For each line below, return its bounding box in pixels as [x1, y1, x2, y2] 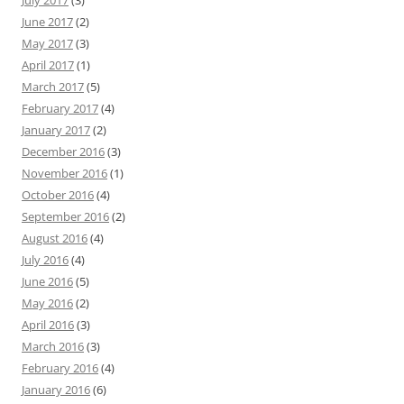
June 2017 [22, 14, 73, 30]
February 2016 [22, 360, 98, 376]
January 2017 [22, 122, 90, 138]
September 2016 [22, 208, 109, 225]
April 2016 [22, 317, 74, 333]
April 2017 [22, 57, 74, 73]
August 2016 [22, 230, 87, 246]
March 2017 [22, 78, 84, 95]
